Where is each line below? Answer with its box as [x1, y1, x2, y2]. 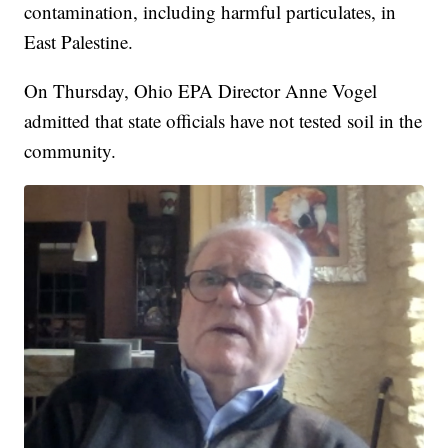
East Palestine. [24, 29, 134, 55]
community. [24, 138, 117, 164]
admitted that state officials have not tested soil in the [24, 108, 423, 134]
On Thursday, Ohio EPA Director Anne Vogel [24, 78, 378, 104]
